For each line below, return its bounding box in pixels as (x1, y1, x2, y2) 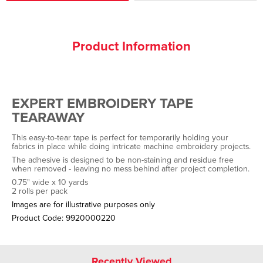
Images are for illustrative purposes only (12, 198, 155, 211)
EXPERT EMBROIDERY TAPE (12, 93, 193, 114)
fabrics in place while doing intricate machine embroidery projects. (12, 140, 251, 153)
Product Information (72, 36, 191, 56)
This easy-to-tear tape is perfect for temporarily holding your (12, 131, 228, 144)
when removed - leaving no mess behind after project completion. (12, 163, 249, 175)
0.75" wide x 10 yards (12, 176, 88, 188)
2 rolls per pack (12, 185, 68, 197)
